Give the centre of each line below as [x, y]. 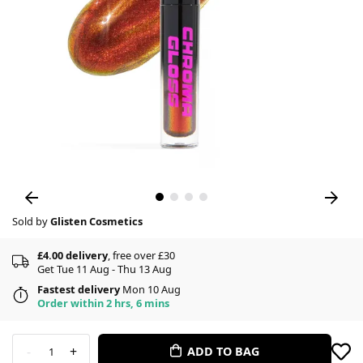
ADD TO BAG [224, 352]
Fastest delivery [79, 290]
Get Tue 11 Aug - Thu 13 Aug [105, 269]
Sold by [31, 222]
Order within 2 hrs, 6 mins [103, 303]
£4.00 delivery [73, 256]
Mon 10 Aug [150, 290]
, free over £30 [141, 256]
